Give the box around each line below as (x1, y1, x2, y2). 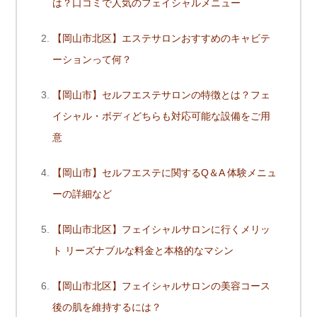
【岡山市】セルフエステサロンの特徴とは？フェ (52, 89, 270, 101)
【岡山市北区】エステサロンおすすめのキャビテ (52, 33, 270, 45)
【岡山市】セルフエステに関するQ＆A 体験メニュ (52, 167, 277, 179)
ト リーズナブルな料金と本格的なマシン (52, 245, 234, 257)
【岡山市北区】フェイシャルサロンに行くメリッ (52, 224, 270, 236)
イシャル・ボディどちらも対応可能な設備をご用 (52, 110, 270, 122)
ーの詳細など (52, 188, 112, 200)
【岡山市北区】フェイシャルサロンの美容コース (52, 280, 270, 292)
